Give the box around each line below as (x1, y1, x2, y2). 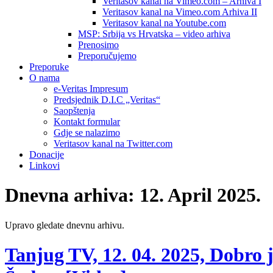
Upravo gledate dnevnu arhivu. (5, 219, 124, 230)
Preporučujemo (78, 51, 136, 61)
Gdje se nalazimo (54, 127, 120, 138)
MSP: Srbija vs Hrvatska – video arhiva (78, 29, 230, 39)
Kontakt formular (54, 116, 120, 127)
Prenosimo (78, 40, 119, 50)
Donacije (29, 149, 64, 160)
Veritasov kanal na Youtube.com (102, 18, 226, 28)
